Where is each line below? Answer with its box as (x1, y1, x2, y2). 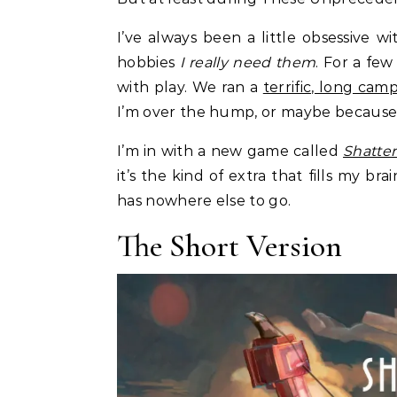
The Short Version (117, 227, 342, 266)
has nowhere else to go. (117, 192, 292, 210)
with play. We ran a (117, 79, 263, 97)
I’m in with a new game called (117, 143, 344, 160)
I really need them (179, 54, 316, 72)
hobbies (117, 54, 180, 72)
